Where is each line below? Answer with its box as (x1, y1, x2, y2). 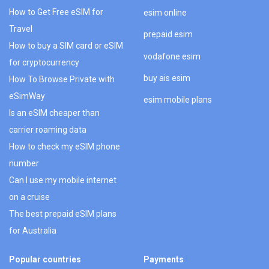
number (9, 158, 39, 168)
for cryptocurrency (9, 57, 79, 67)
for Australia (9, 225, 56, 235)
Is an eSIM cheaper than (9, 107, 100, 118)
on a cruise (9, 192, 50, 202)
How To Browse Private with (9, 74, 115, 84)
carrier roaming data (9, 124, 86, 134)
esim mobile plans (144, 95, 212, 105)
